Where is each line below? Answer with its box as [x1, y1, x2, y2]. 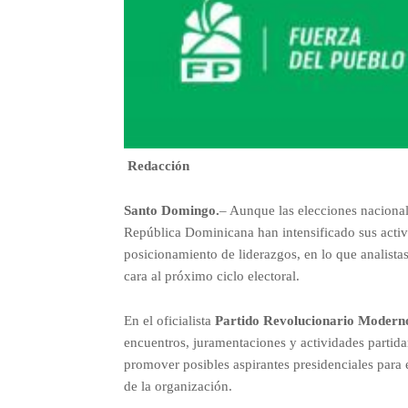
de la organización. [123, 378, 232, 393]
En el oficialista [123, 312, 215, 328]
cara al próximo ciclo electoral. [123, 268, 300, 283]
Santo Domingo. [123, 202, 219, 218]
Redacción [127, 158, 189, 173]
